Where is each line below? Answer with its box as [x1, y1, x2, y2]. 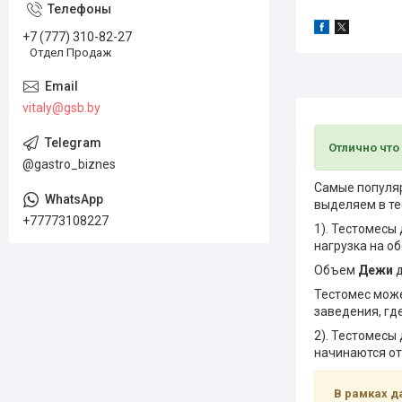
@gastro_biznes [22, 156, 116, 171]
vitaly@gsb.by [22, 100, 100, 115]
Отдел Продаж [30, 45, 111, 59]
